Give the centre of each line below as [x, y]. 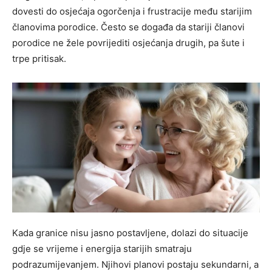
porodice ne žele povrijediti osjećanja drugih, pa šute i [128, 42]
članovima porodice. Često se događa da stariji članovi [128, 27]
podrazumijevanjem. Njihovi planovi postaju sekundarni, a [135, 265]
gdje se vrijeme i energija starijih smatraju [102, 249]
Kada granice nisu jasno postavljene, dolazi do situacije [130, 233]
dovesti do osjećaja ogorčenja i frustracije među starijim [132, 11]
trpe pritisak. [39, 58]
